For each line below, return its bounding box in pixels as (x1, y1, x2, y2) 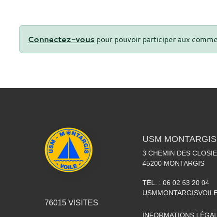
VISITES (66, 198, 98, 207)
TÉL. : (142, 179, 163, 186)
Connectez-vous (28, 34, 94, 45)
